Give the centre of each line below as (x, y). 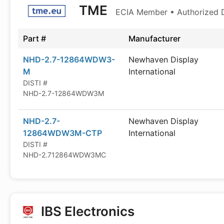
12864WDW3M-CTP (62, 133)
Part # (34, 38)
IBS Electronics (87, 211)
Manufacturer (154, 38)
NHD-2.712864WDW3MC (64, 155)
